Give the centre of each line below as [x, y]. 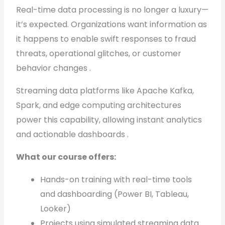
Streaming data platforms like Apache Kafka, [105, 91]
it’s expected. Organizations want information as [112, 24]
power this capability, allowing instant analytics [109, 120]
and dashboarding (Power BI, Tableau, [115, 194]
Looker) [56, 209]
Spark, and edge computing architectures [99, 105]
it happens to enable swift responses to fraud [106, 39]
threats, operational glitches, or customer [99, 53]
